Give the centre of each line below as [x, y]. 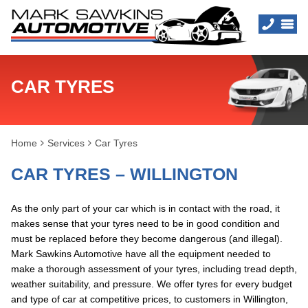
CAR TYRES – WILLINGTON [124, 174]
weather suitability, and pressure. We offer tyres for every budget [152, 284]
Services [66, 143]
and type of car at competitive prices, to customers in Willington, [150, 299]
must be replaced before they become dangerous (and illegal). [147, 239]
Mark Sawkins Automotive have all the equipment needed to [141, 254]
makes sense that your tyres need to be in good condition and [145, 223]
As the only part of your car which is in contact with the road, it [145, 208]
